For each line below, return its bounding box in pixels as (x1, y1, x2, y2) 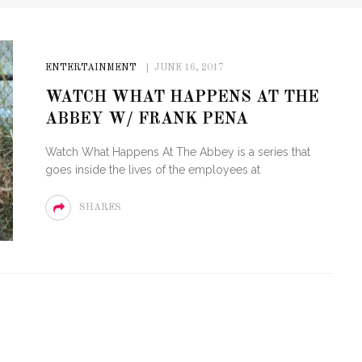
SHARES (78, 203, 121, 213)
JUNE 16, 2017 (154, 63, 224, 73)
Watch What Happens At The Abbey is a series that (44, 145, 310, 158)
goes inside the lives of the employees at (44, 163, 260, 176)
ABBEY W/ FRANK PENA (44, 112, 248, 128)
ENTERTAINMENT (44, 63, 137, 73)
